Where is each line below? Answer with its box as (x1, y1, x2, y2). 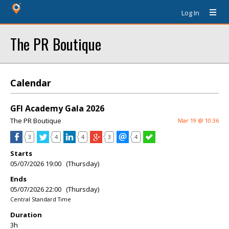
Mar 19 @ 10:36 (178, 117, 219, 124)
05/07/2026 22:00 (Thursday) (10, 185, 99, 194)
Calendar (10, 77, 51, 89)
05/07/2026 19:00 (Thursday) (10, 159, 99, 168)
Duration (10, 210, 42, 219)
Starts (10, 149, 32, 158)
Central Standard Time (10, 195, 71, 203)
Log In (181, 8, 199, 17)
